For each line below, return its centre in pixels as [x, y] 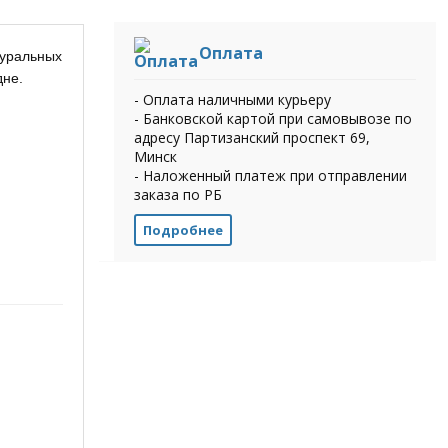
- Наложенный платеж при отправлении [270, 175]
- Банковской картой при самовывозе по [272, 118]
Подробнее [182, 229]
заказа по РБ [177, 194]
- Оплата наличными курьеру [232, 99]
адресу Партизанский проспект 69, [251, 137]
